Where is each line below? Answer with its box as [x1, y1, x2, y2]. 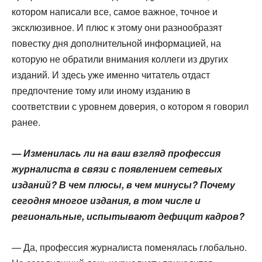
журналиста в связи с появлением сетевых [12, 162, 222, 175]
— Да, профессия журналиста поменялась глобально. [12, 240, 247, 254]
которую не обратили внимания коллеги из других [12, 52, 228, 65]
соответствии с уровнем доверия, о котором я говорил [12, 99, 249, 113]
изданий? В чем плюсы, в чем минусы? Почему [12, 178, 235, 191]
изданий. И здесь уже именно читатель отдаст [12, 68, 210, 81]
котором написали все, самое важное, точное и [12, 5, 218, 18]
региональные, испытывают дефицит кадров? [12, 209, 244, 223]
